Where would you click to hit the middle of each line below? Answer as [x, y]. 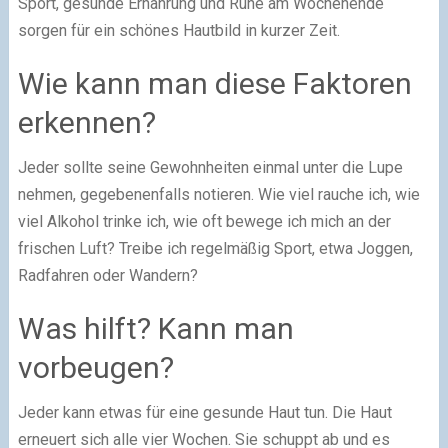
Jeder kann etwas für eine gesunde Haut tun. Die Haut [204, 412]
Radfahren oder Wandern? [107, 275]
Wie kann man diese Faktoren [214, 83]
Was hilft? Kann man [155, 328]
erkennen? [86, 122]
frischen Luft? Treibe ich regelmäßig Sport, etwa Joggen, [215, 248]
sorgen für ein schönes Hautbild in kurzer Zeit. [178, 30]
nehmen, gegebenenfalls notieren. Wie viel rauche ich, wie [218, 194]
